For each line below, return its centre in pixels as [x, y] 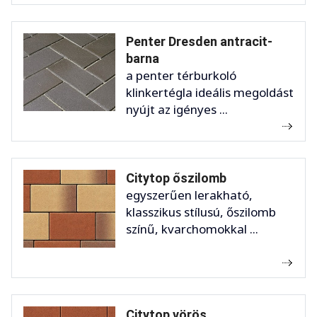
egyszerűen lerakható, [189, 195]
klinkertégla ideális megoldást [210, 93]
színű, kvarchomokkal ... [192, 229]
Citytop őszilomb [176, 178]
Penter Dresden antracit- [199, 42]
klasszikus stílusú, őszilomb [201, 212]
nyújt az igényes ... [177, 110]
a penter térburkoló [181, 76]
